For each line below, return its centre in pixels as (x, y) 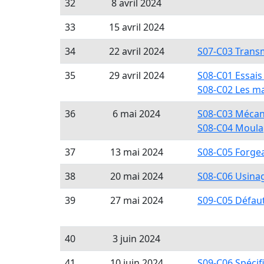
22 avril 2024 (136, 51)
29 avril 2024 (136, 75)
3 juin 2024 (136, 239)
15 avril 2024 (136, 27)
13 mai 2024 (136, 152)
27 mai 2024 (136, 200)
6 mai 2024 (136, 114)
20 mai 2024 (136, 176)
